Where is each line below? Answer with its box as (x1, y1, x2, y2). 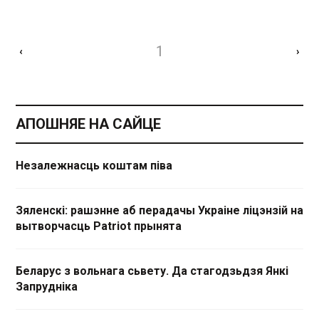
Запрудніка (16, 280, 78, 294)
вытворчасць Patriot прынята (16, 219, 182, 234)
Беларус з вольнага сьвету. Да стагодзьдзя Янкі (16, 264, 288, 278)
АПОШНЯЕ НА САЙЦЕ (16, 115, 161, 133)
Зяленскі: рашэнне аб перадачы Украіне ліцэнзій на (16, 204, 303, 218)
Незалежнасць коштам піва (16, 159, 172, 173)
